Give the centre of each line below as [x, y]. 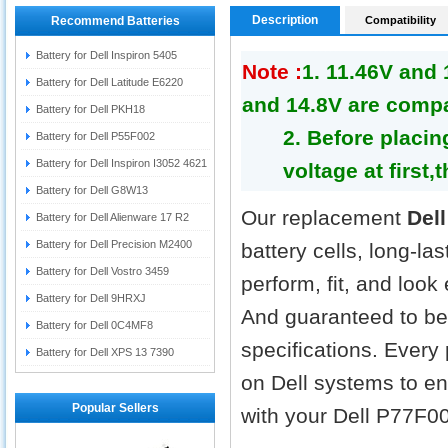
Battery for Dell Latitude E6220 [109, 82]
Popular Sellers [115, 408]
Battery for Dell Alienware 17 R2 [112, 217]
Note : [272, 71]
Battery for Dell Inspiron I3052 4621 [121, 163]
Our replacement [324, 217]
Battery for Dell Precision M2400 [114, 244]
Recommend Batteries [115, 21]
